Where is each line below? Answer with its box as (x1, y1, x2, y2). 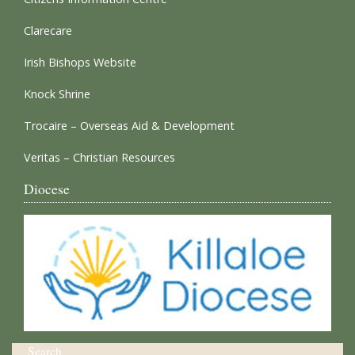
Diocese (24, 179, 70, 198)
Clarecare (24, 23, 72, 38)
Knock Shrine (24, 86, 90, 101)
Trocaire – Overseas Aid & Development (24, 118, 235, 133)
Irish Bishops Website (24, 55, 136, 70)
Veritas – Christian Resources (24, 150, 175, 165)
